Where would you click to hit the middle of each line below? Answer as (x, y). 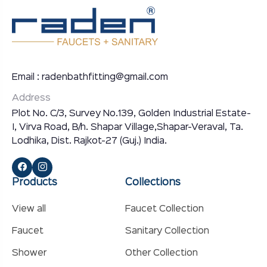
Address (31, 98)
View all (29, 209)
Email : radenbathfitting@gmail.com (90, 77)
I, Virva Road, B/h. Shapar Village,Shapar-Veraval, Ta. (128, 128)
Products (35, 183)
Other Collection (162, 254)
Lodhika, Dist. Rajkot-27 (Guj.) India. (89, 142)
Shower (29, 254)
